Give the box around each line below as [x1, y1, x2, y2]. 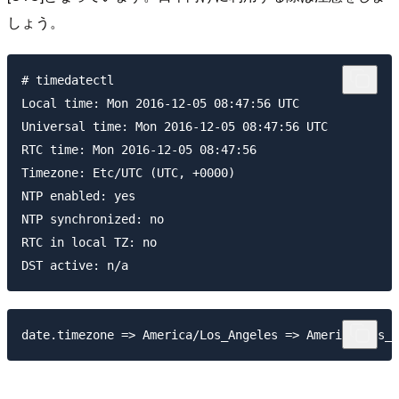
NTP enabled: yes [21, 188, 135, 203]
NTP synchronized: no [21, 211, 164, 226]
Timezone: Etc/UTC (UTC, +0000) [21, 165, 235, 180]
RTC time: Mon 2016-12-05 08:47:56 [21, 142, 256, 157]
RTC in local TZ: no [21, 234, 157, 249]
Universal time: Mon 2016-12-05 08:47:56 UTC [21, 118, 328, 134]
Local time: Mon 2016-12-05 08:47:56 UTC [21, 95, 299, 110]
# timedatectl [21, 72, 114, 87]
